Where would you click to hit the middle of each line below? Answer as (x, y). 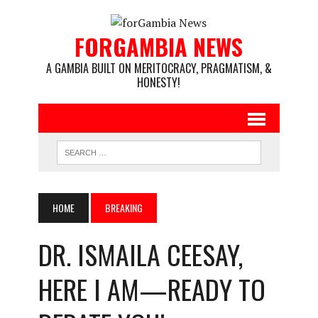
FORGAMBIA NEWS (159, 46)
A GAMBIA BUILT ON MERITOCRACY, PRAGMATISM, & (159, 68)
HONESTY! (159, 82)
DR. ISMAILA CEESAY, (140, 254)
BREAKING (124, 208)
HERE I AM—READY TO (152, 289)
